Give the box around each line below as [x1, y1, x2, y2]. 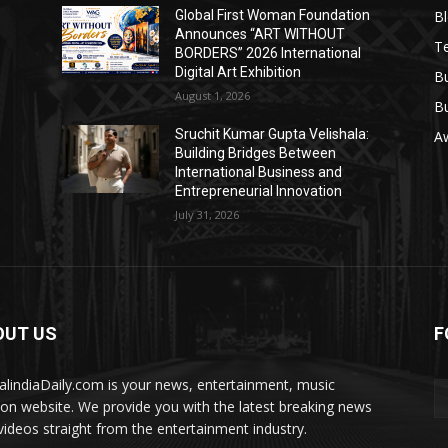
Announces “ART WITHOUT [175, 26, 346, 43]
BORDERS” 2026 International [175, 45, 362, 62]
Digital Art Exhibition [175, 64, 302, 81]
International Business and [175, 164, 343, 181]
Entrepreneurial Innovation [175, 183, 343, 200]
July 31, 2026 [175, 207, 240, 223]
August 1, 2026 [175, 88, 251, 104]
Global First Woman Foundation [175, 7, 371, 24]
